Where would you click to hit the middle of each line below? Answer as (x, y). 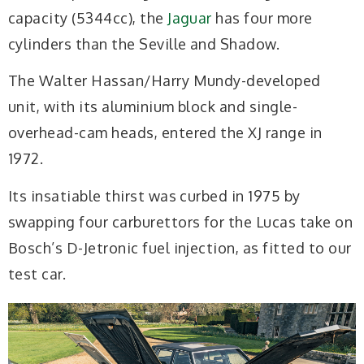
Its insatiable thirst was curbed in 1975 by (154, 195)
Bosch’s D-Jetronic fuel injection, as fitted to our (180, 247)
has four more (262, 17)
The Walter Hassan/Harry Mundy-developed (165, 81)
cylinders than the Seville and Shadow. (144, 43)
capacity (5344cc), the (88, 17)
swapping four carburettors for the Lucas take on (181, 221)
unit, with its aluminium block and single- (153, 107)
